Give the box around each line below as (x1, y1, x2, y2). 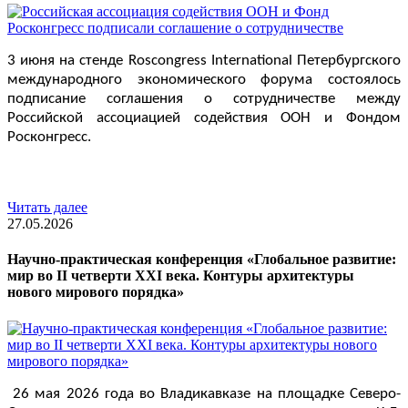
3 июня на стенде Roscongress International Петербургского (7, 53, 401, 69)
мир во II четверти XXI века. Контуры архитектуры (7, 268, 354, 284)
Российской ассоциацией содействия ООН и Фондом (7, 110, 401, 127)
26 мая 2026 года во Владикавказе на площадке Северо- (13, 385, 402, 402)
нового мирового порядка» (7, 284, 184, 301)
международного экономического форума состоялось (7, 72, 401, 88)
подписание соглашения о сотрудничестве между (7, 91, 401, 107)
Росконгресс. (7, 129, 91, 146)
